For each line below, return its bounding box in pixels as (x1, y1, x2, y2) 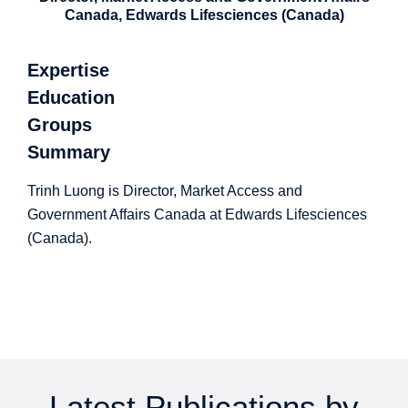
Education (27, 87, 115, 107)
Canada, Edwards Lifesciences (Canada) (64, 7, 344, 23)
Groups (27, 115, 92, 135)
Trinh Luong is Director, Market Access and (27, 183, 302, 199)
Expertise (27, 60, 109, 80)
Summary (27, 142, 110, 162)
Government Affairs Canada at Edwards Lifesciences (27, 207, 367, 222)
